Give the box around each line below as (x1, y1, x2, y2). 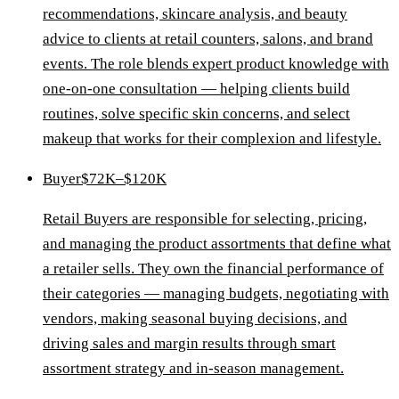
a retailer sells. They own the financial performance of (43, 259, 384, 277)
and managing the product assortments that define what (43, 234, 391, 252)
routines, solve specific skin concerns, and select (43, 104, 350, 122)
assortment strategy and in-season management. (43, 359, 344, 377)
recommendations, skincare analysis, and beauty (43, 4, 347, 22)
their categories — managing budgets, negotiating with (43, 284, 389, 302)
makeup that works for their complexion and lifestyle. (43, 129, 381, 147)
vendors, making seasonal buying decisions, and (43, 309, 347, 327)
